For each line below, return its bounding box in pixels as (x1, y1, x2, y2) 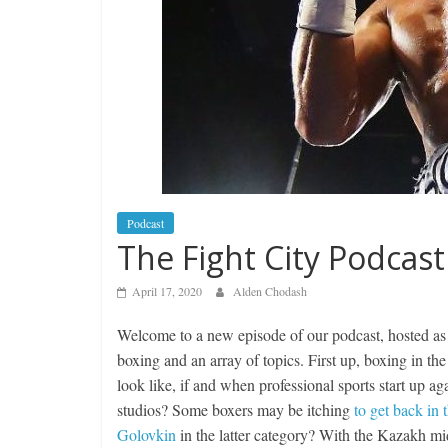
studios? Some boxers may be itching (117, 399, 354, 420)
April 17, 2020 (132, 283, 202, 299)
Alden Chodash (233, 283, 307, 299)
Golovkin (117, 424, 176, 445)
